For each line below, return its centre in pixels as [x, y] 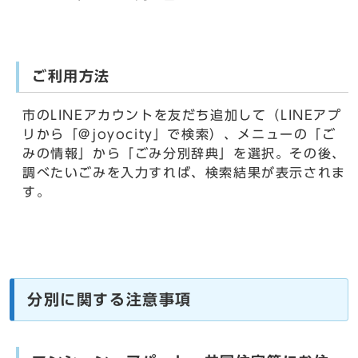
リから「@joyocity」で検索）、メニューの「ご [179, 135]
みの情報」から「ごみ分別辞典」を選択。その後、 [184, 154]
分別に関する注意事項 [109, 300]
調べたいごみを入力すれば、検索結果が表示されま [184, 173]
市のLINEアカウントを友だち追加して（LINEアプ [182, 115]
